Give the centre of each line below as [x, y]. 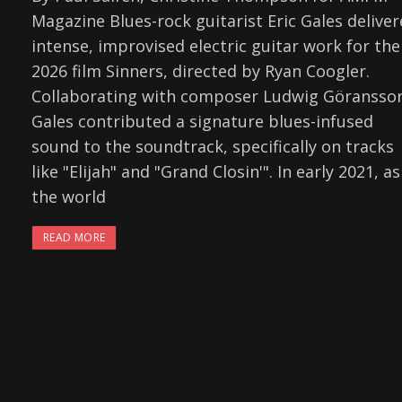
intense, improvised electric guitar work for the [216, 46]
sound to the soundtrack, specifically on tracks [213, 147]
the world [69, 197]
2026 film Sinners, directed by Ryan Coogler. [201, 71]
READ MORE [74, 238]
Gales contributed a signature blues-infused [202, 122]
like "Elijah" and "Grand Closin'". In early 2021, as [216, 172]
